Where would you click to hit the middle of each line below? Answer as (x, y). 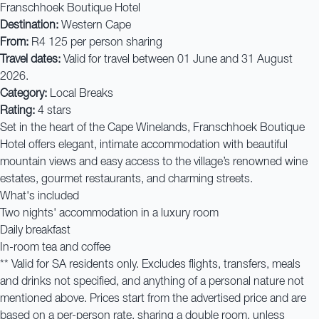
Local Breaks (80, 94)
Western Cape (95, 26)
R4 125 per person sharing (95, 43)
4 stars (53, 111)
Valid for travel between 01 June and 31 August (177, 60)
